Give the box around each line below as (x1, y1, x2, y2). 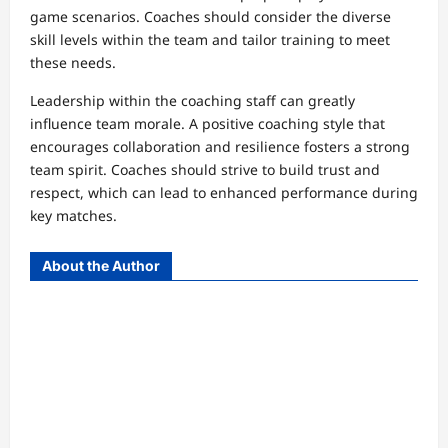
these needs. (30, 53, 116, 73)
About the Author (42, 257, 160, 275)
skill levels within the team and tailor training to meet (30, 30, 390, 50)
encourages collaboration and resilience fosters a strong (30, 137, 410, 157)
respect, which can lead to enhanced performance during (30, 183, 418, 203)
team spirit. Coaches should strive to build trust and (30, 160, 380, 180)
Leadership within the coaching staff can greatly (30, 91, 355, 111)
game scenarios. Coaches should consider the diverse (30, 7, 391, 27)
